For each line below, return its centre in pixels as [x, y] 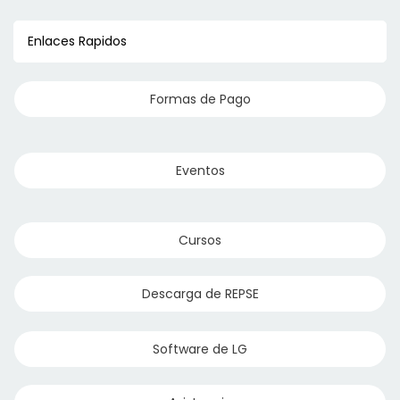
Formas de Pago [200, 100]
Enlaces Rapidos [77, 42]
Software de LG [200, 350]
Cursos [200, 241]
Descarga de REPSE [200, 294]
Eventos [200, 171]
